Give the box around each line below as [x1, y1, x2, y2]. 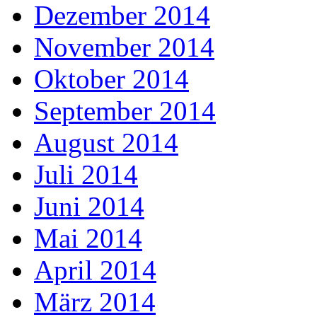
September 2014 [34, 96, 216, 127]
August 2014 [34, 127, 178, 158]
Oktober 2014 [34, 64, 189, 95]
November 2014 [34, 32, 214, 63]
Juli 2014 [34, 159, 138, 190]
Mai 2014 [34, 223, 142, 254]
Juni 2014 [34, 191, 144, 222]
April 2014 [34, 255, 156, 286]
